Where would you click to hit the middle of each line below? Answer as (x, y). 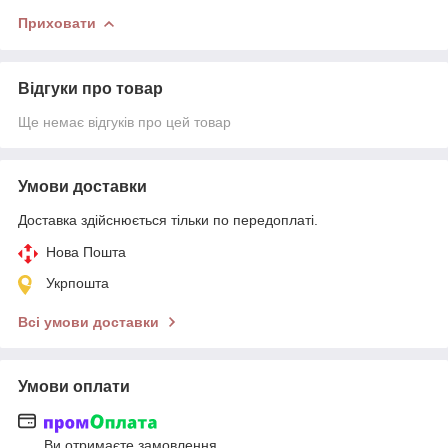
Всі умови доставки (88, 322)
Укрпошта (77, 283)
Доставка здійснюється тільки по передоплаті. (168, 220)
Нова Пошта (86, 252)
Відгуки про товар (90, 89)
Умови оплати (74, 387)
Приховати (57, 23)
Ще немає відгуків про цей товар (124, 122)
